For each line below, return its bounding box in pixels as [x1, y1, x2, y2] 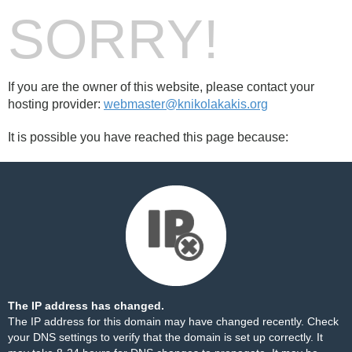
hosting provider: [8, 97, 104, 111]
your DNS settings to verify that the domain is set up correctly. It [8, 331, 323, 343]
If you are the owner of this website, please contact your [8, 80, 314, 93]
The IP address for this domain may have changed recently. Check [8, 315, 339, 328]
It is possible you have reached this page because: [8, 130, 288, 144]
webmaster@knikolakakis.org [104, 97, 268, 111]
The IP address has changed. [8, 299, 164, 312]
